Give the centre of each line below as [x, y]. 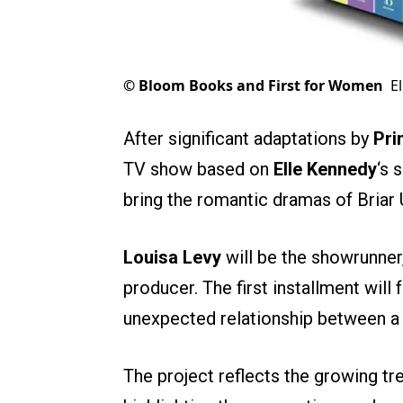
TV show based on [198, 170]
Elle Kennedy [325, 170]
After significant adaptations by [248, 139]
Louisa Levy [175, 258]
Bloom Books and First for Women [261, 86]
